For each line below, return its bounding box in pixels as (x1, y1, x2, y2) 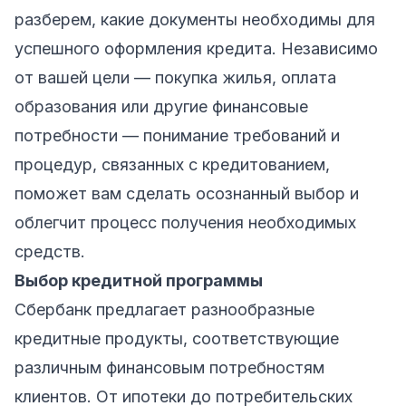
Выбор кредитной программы (14, 270, 263, 290)
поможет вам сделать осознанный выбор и (14, 183, 359, 203)
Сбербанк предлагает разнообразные (14, 299, 314, 319)
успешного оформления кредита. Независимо (14, 38, 378, 58)
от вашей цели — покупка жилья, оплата (14, 67, 336, 87)
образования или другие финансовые (14, 96, 308, 116)
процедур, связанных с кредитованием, (14, 154, 330, 174)
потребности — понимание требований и (14, 125, 340, 145)
